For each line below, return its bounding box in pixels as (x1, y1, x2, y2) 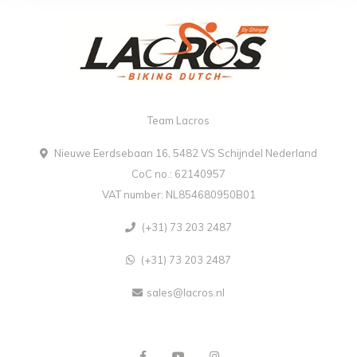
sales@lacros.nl (147, 286, 225, 300)
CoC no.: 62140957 (131, 167, 226, 181)
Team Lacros (147, 114, 210, 127)
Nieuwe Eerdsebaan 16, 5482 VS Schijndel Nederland (52, 147, 317, 160)
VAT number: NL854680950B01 (101, 188, 256, 202)
